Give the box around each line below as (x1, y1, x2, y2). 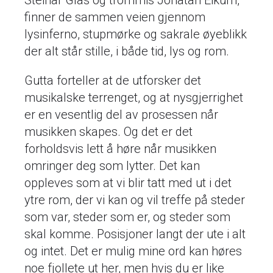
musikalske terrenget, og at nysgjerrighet (24, 90, 243, 105)
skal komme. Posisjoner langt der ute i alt (24, 227, 246, 241)
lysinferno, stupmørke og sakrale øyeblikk (24, 27, 247, 41)
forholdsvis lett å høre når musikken (24, 141, 216, 156)
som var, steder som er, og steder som (24, 210, 230, 224)
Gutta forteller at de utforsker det (24, 73, 201, 88)
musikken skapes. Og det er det (24, 124, 193, 139)
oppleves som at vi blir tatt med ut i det (24, 175, 232, 190)
